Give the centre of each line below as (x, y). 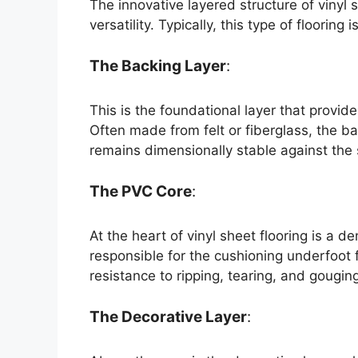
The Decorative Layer (168, 317)
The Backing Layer (158, 66)
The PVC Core (141, 191)
